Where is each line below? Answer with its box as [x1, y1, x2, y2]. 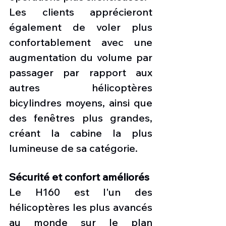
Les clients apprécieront [9, 5, 152, 18]
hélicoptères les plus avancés [9, 200, 152, 213]
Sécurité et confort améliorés [9, 170, 149, 183]
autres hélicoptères [9, 81, 152, 94]
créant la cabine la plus [9, 126, 152, 139]
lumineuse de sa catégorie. [9, 141, 138, 154]
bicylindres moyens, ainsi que [9, 96, 152, 109]
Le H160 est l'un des [9, 185, 152, 198]
